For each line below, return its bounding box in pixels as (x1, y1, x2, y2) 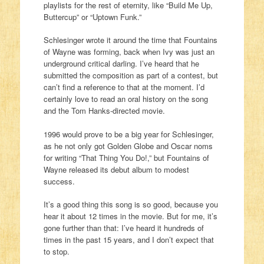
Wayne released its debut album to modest (43, 163, 189, 175)
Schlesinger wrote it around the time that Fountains (43, 34, 217, 46)
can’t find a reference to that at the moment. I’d (43, 81, 204, 93)
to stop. (43, 246, 70, 258)
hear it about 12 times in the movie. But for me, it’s (43, 210, 217, 222)
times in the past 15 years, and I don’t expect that (43, 234, 214, 246)
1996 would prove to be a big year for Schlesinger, (43, 128, 214, 140)
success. (43, 175, 75, 187)
